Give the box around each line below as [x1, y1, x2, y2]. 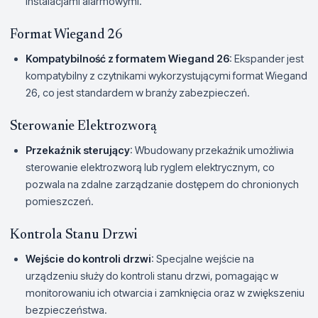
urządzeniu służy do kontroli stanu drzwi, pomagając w [26, 269, 278, 282]
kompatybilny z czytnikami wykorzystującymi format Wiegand [26, 69, 307, 82]
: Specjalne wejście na [151, 252, 254, 265]
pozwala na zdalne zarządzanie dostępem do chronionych [26, 177, 299, 190]
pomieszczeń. [26, 194, 94, 207]
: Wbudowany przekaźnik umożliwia [130, 143, 294, 156]
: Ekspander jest [229, 52, 304, 65]
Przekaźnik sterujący [26, 143, 130, 156]
